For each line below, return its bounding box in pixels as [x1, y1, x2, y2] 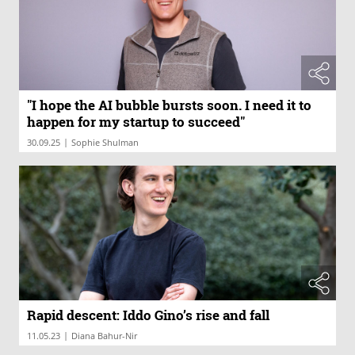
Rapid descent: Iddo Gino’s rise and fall [27, 305, 269, 324]
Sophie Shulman [71, 136, 139, 149]
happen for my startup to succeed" [27, 113, 245, 132]
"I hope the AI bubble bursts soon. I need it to [27, 96, 311, 115]
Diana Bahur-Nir [71, 329, 137, 342]
